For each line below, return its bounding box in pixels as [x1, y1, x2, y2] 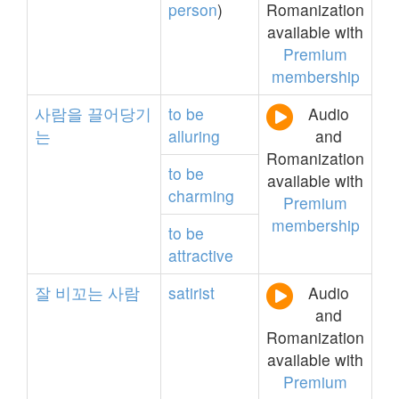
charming [168, 184, 234, 207]
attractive [168, 244, 233, 266]
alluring [168, 125, 220, 147]
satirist [168, 281, 215, 304]
